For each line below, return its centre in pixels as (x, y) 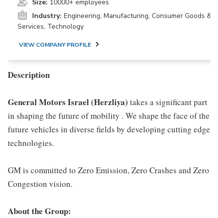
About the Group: (39, 211)
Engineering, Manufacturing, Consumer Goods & (138, 16)
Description (29, 74)
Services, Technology (51, 26)
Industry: (47, 16)
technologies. (31, 143)
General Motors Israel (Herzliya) (69, 102)
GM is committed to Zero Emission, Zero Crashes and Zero (109, 170)
